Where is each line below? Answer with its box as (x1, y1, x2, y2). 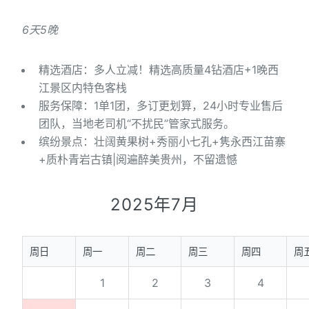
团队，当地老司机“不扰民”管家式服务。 (39, 117, 235, 131)
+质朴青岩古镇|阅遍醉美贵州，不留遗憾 (39, 152, 237, 167)
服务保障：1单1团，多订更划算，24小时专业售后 (39, 99, 283, 113)
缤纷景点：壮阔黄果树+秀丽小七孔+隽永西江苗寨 (39, 134, 286, 149)
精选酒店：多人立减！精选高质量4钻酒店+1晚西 (39, 63, 279, 77)
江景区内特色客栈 (39, 81, 127, 95)
